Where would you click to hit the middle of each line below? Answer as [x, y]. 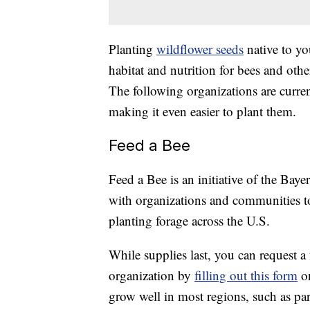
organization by [152, 275]
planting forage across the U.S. [189, 221]
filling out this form [246, 275]
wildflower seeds [200, 49]
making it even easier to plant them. [202, 111]
